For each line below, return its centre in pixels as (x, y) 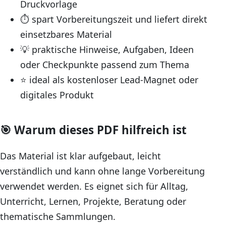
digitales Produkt (57, 95)
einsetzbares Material (66, 35)
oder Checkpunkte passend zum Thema (105, 65)
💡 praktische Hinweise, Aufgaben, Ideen (107, 50)
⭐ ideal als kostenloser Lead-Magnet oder (109, 80)
